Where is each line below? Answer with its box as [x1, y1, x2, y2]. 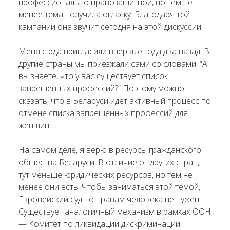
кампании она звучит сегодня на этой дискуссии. [18, 21, 203, 32]
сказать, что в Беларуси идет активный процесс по [18, 95, 211, 106]
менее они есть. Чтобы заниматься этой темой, [18, 181, 200, 193]
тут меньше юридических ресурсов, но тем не [18, 169, 193, 180]
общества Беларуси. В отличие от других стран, [18, 157, 199, 168]
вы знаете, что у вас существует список [18, 70, 168, 82]
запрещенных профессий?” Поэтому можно [18, 83, 184, 94]
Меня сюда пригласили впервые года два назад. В [18, 46, 209, 57]
